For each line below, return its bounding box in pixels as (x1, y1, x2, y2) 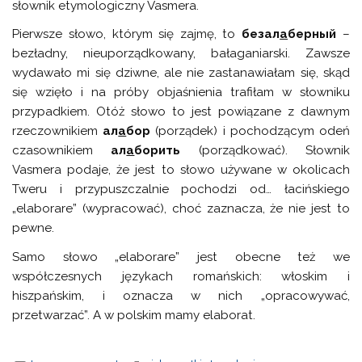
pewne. (12, 221, 55, 236)
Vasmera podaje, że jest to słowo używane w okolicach (12, 162, 350, 178)
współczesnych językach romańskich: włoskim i (12, 268, 350, 284)
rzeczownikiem (12, 124, 103, 139)
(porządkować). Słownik (180, 143, 350, 158)
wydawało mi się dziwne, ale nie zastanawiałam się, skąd (12, 65, 350, 81)
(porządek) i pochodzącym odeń (150, 124, 350, 139)
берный (288, 27, 337, 42)
